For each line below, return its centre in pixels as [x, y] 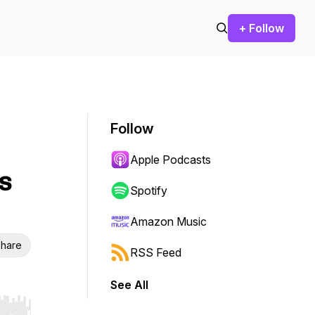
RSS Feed [156, 252]
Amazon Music [168, 221]
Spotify [149, 191]
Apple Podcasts [171, 160]
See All [129, 285]
